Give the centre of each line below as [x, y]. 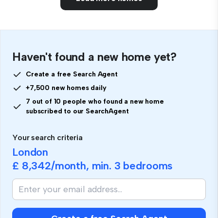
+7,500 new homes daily [66, 88]
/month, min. [82, 166]
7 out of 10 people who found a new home [95, 102]
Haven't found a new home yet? [94, 57]
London [30, 152]
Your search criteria [47, 138]
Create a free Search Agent [72, 74]
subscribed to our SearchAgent [77, 111]
